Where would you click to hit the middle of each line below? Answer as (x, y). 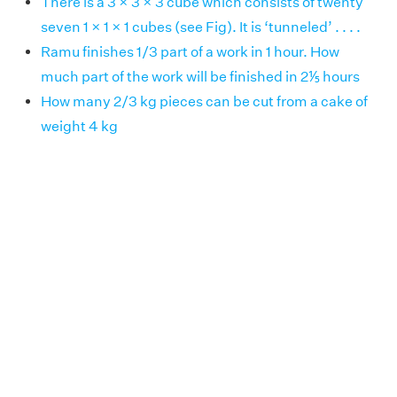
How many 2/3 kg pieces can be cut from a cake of (204, 101)
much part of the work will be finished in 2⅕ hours (200, 77)
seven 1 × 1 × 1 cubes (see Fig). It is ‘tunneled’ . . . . (201, 27)
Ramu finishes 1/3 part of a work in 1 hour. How (190, 52)
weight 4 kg (79, 126)
